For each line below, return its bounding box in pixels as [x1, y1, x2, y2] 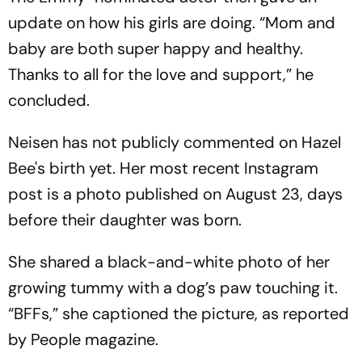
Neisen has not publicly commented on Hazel [8, 132, 341, 154]
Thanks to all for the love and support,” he [8, 64, 314, 86]
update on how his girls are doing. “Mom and [8, 12, 335, 34]
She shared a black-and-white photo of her [8, 251, 330, 273]
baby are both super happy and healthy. [8, 38, 303, 60]
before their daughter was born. [8, 209, 242, 231]
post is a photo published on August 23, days [8, 183, 343, 205]
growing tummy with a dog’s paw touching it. [8, 277, 338, 299]
